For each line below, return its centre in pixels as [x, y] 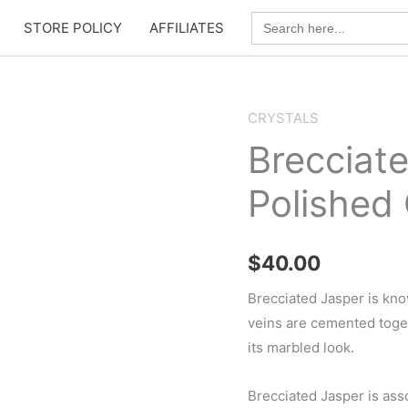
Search [273, 17]
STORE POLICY [73, 27]
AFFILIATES [187, 27]
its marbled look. [301, 347]
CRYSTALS [283, 118]
